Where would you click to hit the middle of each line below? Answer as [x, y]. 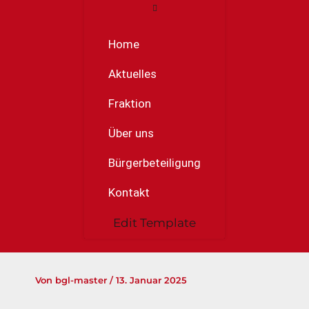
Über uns [131, 133]
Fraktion [130, 104]
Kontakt [129, 193]
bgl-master [82, 280]
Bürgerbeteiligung [154, 163]
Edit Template [154, 223]
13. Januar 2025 [151, 280]
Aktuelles [132, 74]
